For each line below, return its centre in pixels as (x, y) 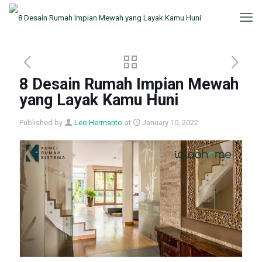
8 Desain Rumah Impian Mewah (129, 84)
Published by (41, 123)
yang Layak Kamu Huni (99, 100)
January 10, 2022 (170, 123)
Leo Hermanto (98, 123)
